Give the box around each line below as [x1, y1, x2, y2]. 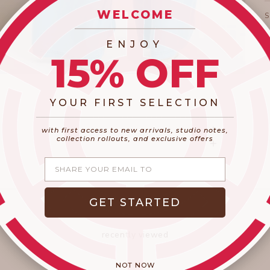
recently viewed [101, 229, 169, 241]
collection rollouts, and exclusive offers [57, 134, 213, 143]
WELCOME [96, 7, 174, 22]
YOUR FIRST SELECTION [50, 96, 220, 108]
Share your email [44, 156, 122, 166]
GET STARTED [89, 195, 181, 209]
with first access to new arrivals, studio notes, [42, 125, 228, 134]
